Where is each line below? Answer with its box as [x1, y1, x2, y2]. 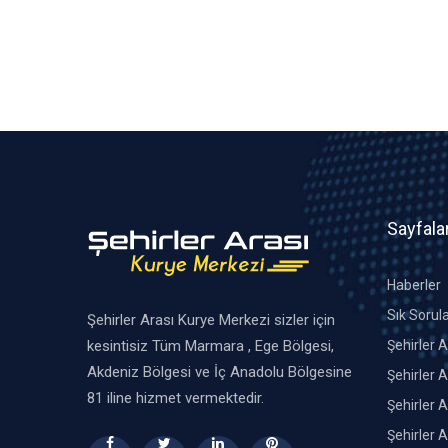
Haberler [387, 277, 441, 293]
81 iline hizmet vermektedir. [87, 389, 264, 407]
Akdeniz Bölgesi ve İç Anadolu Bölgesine [87, 363, 352, 381]
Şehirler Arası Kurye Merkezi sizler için [87, 311, 335, 329]
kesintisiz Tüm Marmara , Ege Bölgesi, [87, 337, 334, 355]
